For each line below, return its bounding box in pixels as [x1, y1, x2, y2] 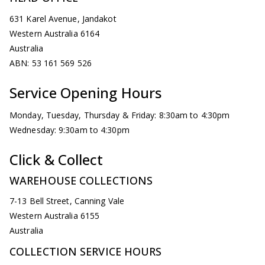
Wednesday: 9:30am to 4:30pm [9, 124, 130, 135]
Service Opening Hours [9, 82, 166, 102]
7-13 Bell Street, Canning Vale [9, 195, 124, 206]
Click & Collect [9, 150, 104, 169]
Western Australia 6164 [9, 27, 100, 39]
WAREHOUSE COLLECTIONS [9, 173, 153, 188]
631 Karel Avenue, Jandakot [9, 12, 117, 24]
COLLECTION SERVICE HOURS [9, 244, 162, 258]
